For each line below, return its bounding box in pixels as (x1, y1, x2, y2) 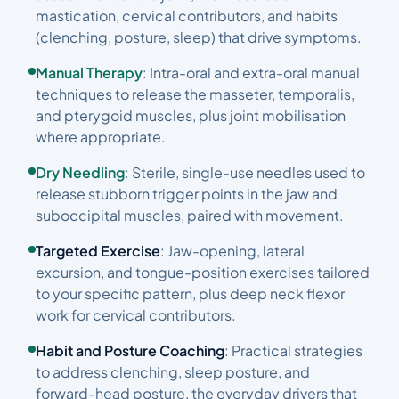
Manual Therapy (36, 63, 142, 82)
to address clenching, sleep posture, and (36, 362, 310, 381)
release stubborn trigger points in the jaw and (36, 184, 338, 203)
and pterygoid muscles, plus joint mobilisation (36, 106, 346, 125)
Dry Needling (36, 163, 125, 182)
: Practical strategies (224, 341, 362, 360)
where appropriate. (36, 127, 166, 146)
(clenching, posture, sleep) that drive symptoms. (36, 28, 362, 46)
